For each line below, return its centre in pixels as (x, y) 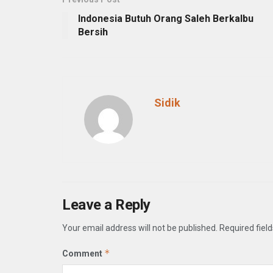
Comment (83, 253)
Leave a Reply (106, 204)
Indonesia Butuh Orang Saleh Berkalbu (166, 18)
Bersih (93, 32)
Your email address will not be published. (140, 228)
